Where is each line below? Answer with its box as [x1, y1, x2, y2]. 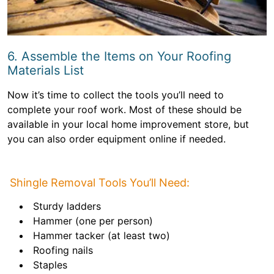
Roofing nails [33, 244, 93, 256]
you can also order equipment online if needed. [7, 133, 226, 145]
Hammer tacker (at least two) [33, 229, 170, 242]
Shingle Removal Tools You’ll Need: [10, 176, 190, 189]
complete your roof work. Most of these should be [7, 103, 242, 116]
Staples [33, 259, 67, 271]
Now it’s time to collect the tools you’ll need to [7, 89, 224, 101]
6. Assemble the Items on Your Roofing [7, 49, 231, 64]
